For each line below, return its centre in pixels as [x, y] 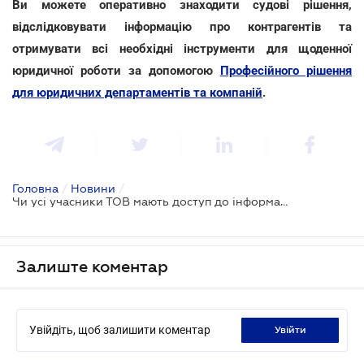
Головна [35, 188]
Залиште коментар [92, 266]
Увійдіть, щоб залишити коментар [120, 329]
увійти [293, 329]
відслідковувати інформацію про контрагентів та [182, 26]
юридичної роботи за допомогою [116, 70]
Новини [93, 188]
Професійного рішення [286, 70]
